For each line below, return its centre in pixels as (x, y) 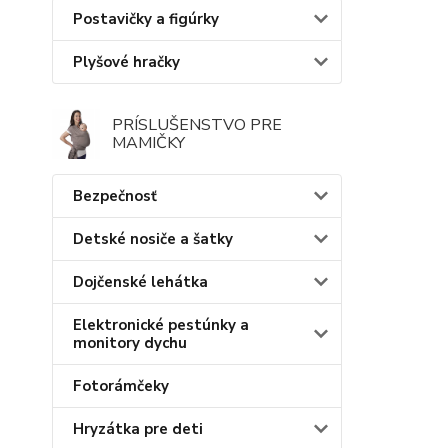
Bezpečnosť (115, 195)
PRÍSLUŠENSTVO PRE (197, 124)
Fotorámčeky (121, 385)
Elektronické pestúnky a (161, 324)
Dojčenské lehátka (140, 281)
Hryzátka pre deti (138, 428)
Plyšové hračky (126, 61)
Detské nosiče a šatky (153, 238)
